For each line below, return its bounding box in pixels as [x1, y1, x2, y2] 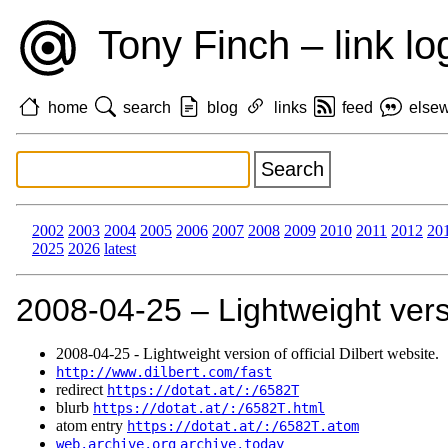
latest [104, 240, 136, 258]
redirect [56, 381, 107, 399]
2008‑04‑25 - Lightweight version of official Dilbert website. [56, 345, 439, 363]
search [123, 98, 172, 116]
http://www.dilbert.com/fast [56, 364, 272, 381]
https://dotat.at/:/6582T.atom [127, 418, 359, 435]
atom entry [56, 417, 127, 435]
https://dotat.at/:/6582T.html [93, 400, 325, 417]
